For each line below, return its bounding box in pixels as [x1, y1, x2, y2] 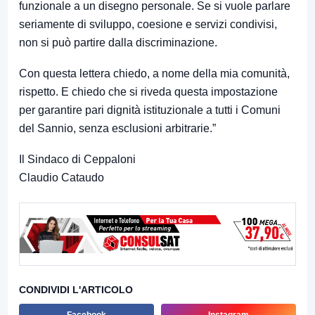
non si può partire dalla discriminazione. [19, 37, 217, 49]
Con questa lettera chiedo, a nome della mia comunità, [19, 67, 290, 80]
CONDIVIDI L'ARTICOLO [19, 284, 133, 296]
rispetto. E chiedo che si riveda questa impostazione [19, 86, 278, 98]
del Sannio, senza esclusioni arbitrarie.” [19, 122, 216, 135]
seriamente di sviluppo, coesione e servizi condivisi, [19, 18, 277, 31]
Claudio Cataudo [19, 172, 104, 184]
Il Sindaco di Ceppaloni [19, 153, 136, 166]
